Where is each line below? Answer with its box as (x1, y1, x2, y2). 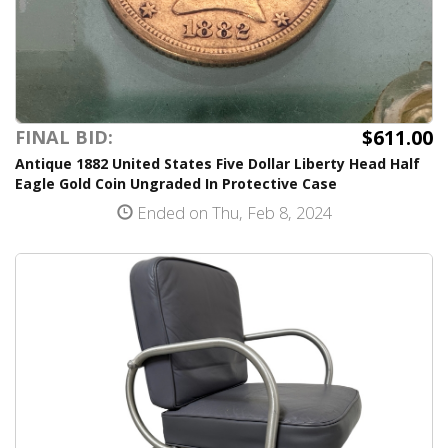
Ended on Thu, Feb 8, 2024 (132, 201, 332, 224)
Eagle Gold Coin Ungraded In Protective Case (15, 174, 337, 193)
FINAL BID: (15, 125, 113, 149)
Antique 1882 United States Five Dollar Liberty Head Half (15, 154, 420, 173)
